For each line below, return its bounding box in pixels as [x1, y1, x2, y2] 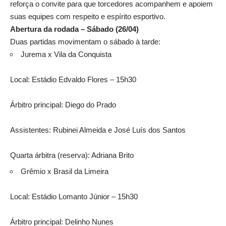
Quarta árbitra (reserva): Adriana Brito [10, 150, 134, 159]
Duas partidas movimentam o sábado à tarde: [10, 37, 160, 46]
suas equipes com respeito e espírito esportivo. [10, 12, 165, 21]
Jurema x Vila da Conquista [21, 49, 111, 59]
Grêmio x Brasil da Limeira [21, 167, 108, 176]
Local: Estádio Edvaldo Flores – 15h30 [10, 75, 136, 84]
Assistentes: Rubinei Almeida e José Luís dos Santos [10, 125, 186, 134]
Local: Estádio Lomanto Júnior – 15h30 [10, 192, 138, 201]
